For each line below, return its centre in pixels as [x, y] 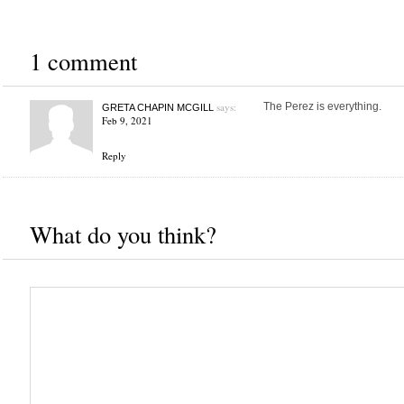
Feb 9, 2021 [127, 121]
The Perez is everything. [322, 107]
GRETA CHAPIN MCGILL [157, 108]
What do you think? [123, 234]
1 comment [83, 61]
